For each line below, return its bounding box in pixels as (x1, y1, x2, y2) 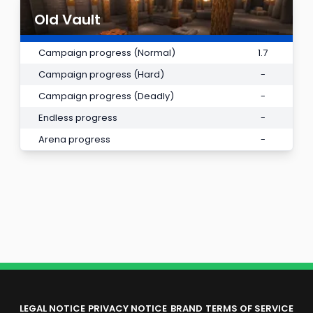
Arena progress (38, 132, 110, 146)
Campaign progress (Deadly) (38, 89, 174, 103)
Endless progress (38, 110, 117, 124)
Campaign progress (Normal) (38, 45, 175, 59)
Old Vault (34, 9, 101, 29)
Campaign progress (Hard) (38, 67, 164, 81)
